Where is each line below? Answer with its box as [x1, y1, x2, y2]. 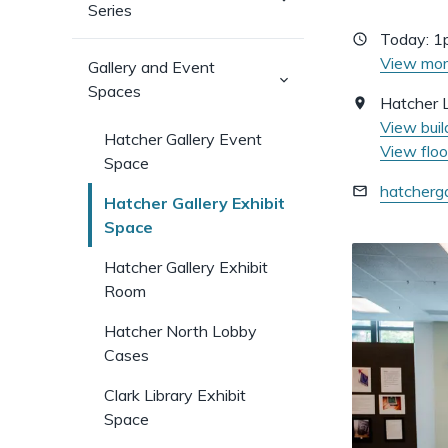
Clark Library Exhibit [104, 385, 246, 405]
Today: [380, 29, 433, 49]
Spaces [88, 81, 141, 101]
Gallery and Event [88, 57, 215, 77]
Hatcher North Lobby [104, 321, 257, 341]
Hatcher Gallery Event [104, 129, 262, 149]
